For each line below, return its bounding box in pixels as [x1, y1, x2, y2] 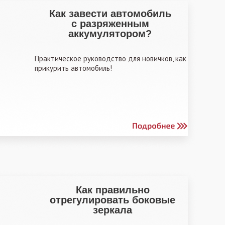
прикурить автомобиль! [35, 63, 112, 73]
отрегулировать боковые [50, 194, 175, 205]
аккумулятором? [68, 28, 152, 39]
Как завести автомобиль [49, 8, 171, 19]
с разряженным [71, 18, 149, 29]
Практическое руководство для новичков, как [35, 54, 186, 63]
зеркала [93, 204, 132, 215]
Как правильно [75, 184, 150, 195]
